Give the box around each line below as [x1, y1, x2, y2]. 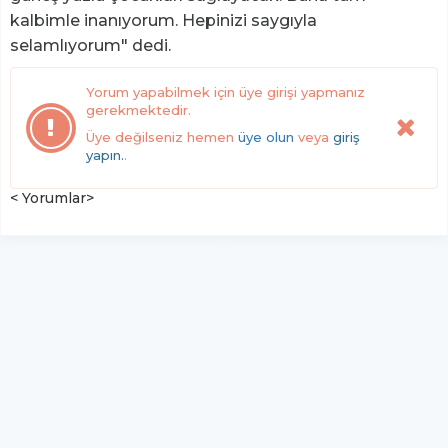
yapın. [86, 147, 124, 164]
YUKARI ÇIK [181, 347, 267, 366]
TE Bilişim [218, 412, 288, 431]
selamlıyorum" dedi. [10, 36, 171, 56]
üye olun [238, 129, 294, 146]
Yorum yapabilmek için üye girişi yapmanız [86, 84, 365, 101]
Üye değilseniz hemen [86, 129, 238, 146]
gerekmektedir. [86, 102, 191, 119]
